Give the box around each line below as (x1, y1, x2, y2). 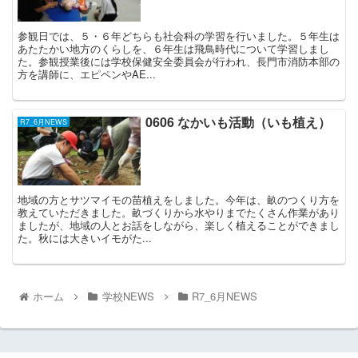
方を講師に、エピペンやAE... (18, 66, 157, 82)
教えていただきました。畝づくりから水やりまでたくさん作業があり (18, 205, 340, 221)
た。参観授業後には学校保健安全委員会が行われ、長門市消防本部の (18, 54, 340, 70)
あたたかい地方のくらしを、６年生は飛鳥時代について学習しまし (18, 41, 330, 57)
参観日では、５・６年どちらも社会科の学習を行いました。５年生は (18, 28, 340, 44)
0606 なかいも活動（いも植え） (145, 113, 332, 132)
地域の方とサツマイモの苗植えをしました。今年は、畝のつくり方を (18, 192, 340, 208)
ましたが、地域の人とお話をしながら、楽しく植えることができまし (18, 217, 340, 233)
